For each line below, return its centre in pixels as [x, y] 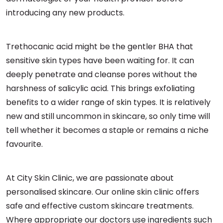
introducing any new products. [65, 13]
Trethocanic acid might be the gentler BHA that [100, 47]
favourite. [24, 144]
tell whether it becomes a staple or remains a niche [107, 130]
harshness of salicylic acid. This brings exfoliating [100, 88]
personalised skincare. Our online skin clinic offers [103, 192]
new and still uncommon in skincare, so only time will [108, 116]
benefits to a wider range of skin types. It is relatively [108, 102]
